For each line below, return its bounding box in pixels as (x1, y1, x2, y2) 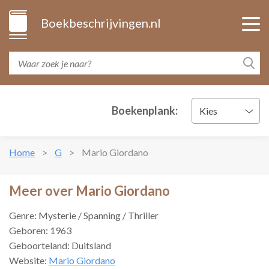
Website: (9, 255, 49, 266)
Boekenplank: (112, 104, 178, 117)
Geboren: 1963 (9, 225, 71, 236)
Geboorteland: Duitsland (9, 240, 111, 251)
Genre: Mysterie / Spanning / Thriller (9, 210, 159, 221)
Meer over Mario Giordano (9, 183, 170, 199)
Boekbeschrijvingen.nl (41, 16, 161, 30)
